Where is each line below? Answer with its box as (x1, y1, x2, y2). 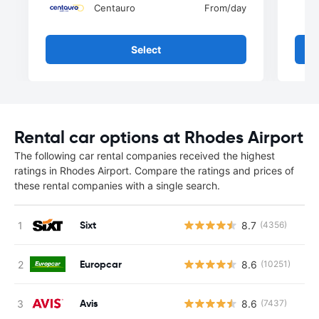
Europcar (80, 257, 122, 271)
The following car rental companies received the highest (14, 150, 275, 162)
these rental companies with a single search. (14, 179, 220, 192)
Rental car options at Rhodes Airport (14, 127, 303, 148)
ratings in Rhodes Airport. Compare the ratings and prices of (14, 164, 294, 177)
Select (131, 43, 161, 56)
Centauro (94, 2, 135, 14)
